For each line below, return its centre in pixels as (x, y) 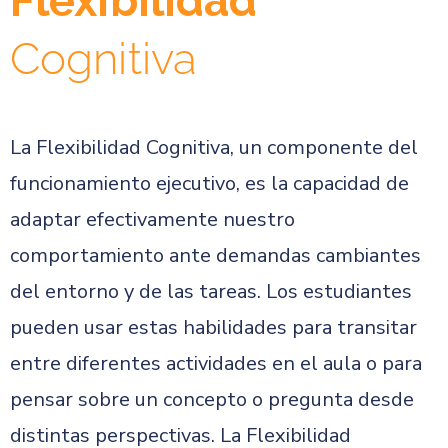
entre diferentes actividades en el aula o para (216, 363)
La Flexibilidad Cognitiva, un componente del (214, 147)
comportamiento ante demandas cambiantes (215, 255)
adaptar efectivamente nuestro (152, 219)
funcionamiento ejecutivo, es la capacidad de (209, 183)
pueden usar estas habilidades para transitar (213, 327)
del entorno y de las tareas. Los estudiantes (211, 291)
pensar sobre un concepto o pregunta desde (212, 399)
